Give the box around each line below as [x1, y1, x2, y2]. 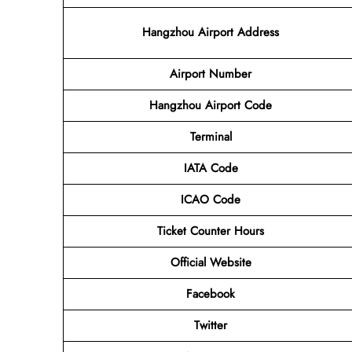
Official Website [170, 253, 251, 271]
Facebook [186, 284, 235, 302]
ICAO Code [181, 190, 240, 208]
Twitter [194, 316, 227, 334]
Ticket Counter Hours [157, 222, 264, 240]
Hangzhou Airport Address [142, 23, 279, 41]
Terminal [189, 127, 232, 145]
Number [209, 64, 251, 82]
